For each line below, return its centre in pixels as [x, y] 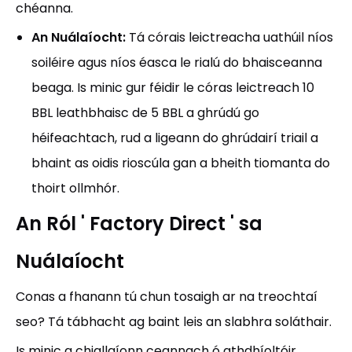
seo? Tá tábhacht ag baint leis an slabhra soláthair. [174, 322]
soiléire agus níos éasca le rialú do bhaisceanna [177, 62]
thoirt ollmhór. [75, 188]
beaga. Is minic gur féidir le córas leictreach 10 [173, 88]
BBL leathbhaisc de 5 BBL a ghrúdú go [145, 113]
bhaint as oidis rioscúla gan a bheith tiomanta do [181, 163]
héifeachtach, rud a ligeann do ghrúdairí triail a [175, 138]
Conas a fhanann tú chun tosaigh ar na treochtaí [167, 297]
